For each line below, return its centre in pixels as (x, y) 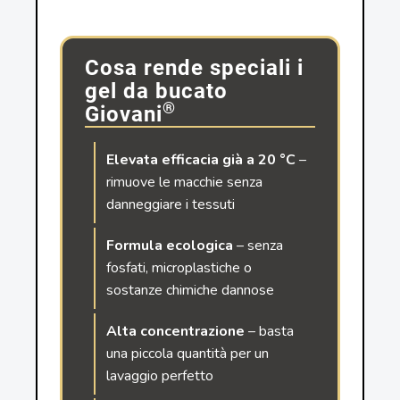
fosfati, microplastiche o (179, 267)
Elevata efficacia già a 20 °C (201, 160)
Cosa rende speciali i (195, 68)
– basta (270, 331)
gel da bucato (157, 91)
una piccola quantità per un (188, 353)
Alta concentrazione (176, 331)
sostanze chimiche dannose (191, 290)
